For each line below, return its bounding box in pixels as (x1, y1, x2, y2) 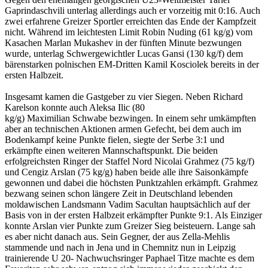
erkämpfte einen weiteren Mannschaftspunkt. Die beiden (5, 145, 218, 156)
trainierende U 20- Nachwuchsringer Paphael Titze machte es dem (5, 252, 254, 263)
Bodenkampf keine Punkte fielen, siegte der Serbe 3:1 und (5, 134, 224, 145)
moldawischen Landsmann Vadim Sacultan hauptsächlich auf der (5, 199, 250, 209)
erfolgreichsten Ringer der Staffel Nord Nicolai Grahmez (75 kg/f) (5, 156, 254, 166)
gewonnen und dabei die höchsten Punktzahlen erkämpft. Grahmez (5, 177, 258, 188)
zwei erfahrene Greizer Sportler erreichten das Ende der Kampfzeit (5, 16, 256, 26)
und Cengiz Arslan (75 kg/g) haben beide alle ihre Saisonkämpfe (5, 166, 248, 177)
